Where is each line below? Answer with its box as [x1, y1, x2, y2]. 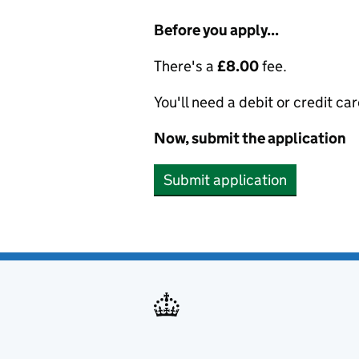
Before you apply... [154, 21, 279, 39]
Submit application [163, 171, 287, 189]
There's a [154, 57, 217, 75]
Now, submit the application [154, 129, 346, 147]
